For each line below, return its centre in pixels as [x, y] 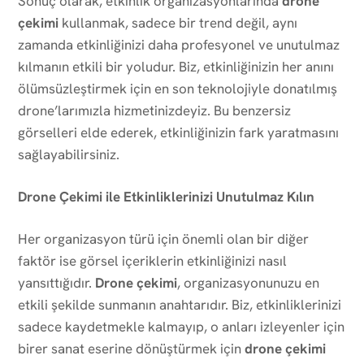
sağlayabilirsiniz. [69, 154]
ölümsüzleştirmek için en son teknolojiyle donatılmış [178, 88]
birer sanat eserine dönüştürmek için [131, 348]
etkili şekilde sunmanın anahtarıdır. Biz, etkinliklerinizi [180, 304]
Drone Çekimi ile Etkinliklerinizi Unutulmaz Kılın [166, 196]
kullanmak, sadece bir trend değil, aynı [178, 22]
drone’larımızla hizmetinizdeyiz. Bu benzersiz [154, 110]
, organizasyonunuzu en [248, 282]
